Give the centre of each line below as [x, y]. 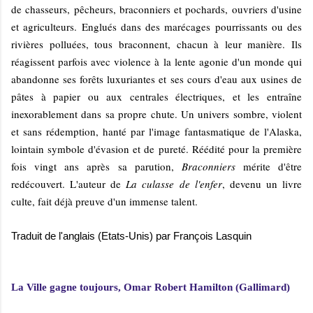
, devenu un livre [262, 183]
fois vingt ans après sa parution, [96, 166]
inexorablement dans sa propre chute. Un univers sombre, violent [156, 114]
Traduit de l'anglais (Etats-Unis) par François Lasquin [131, 235]
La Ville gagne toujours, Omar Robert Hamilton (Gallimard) [151, 287]
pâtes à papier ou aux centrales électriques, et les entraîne [156, 96]
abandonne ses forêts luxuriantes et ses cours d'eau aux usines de [156, 79]
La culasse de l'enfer [174, 183]
